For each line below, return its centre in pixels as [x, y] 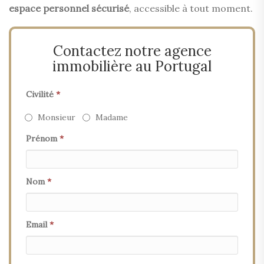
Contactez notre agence [132, 51]
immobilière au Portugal [132, 66]
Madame [112, 117]
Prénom [43, 138]
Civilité [41, 94]
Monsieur [57, 117]
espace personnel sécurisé [69, 8]
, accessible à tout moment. [191, 8]
